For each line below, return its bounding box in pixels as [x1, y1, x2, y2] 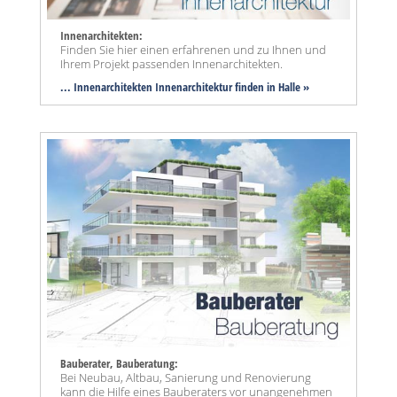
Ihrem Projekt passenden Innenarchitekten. [60, 56, 283, 73]
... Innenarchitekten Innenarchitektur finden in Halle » [60, 79, 309, 96]
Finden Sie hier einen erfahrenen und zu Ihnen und [60, 42, 326, 58]
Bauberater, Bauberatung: [60, 355, 178, 372]
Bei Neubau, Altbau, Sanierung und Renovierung [60, 370, 311, 386]
